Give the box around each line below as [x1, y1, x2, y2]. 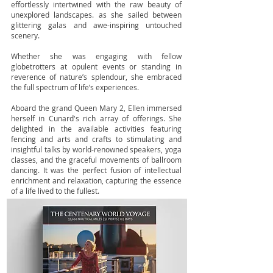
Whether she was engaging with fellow [11, 51, 182, 61]
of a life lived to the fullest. [11, 186, 99, 196]
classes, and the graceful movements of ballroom [11, 155, 182, 165]
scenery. [11, 30, 40, 40]
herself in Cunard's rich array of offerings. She [11, 113, 182, 123]
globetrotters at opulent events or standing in [11, 62, 182, 71]
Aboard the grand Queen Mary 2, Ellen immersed [11, 103, 182, 113]
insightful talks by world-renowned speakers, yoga [11, 144, 182, 154]
